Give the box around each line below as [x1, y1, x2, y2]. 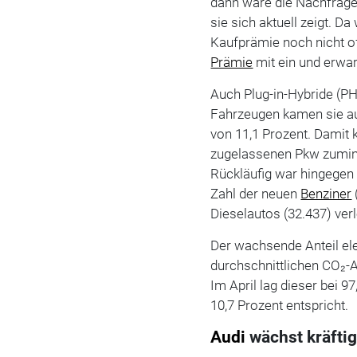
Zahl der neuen [210, 185, 301, 202]
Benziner [300, 185, 352, 202]
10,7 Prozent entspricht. [210, 296, 349, 313]
